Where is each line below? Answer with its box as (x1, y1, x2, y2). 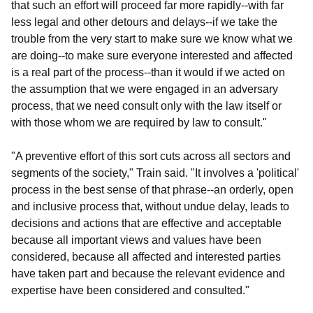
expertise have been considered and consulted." (11, 284, 249, 296)
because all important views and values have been (11, 233, 261, 246)
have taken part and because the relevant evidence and (11, 267, 285, 279)
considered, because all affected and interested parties (11, 250, 281, 263)
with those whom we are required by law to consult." (11, 116, 267, 129)
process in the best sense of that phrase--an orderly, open (11, 183, 293, 196)
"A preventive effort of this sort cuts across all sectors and (11, 150, 291, 162)
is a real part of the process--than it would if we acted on (11, 66, 285, 78)
